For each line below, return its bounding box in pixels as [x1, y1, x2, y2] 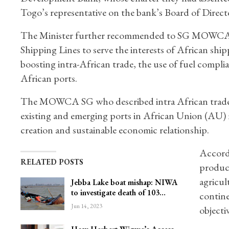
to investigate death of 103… [71, 187, 166, 198]
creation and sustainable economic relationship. [20, 123, 209, 137]
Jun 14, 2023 [71, 202, 102, 211]
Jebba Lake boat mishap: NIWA [71, 177, 177, 188]
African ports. [20, 72, 77, 85]
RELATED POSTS [20, 157, 83, 167]
